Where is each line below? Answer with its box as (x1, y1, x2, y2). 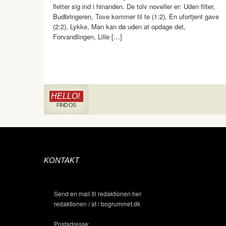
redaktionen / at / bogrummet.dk (54, 199, 140, 208)
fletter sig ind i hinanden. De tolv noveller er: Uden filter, (53, 2, 215, 11)
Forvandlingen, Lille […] (53, 32, 122, 41)
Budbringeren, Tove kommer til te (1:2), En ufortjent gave (53, 12, 219, 21)
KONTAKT (44, 156, 79, 164)
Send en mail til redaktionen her (54, 189, 141, 198)
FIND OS (56, 102, 76, 108)
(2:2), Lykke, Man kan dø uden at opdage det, (53, 22, 186, 31)
